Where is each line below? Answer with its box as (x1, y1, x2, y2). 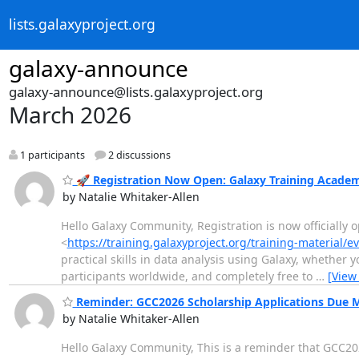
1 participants (17, 148, 85, 163)
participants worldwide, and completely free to (60, 268, 316, 284)
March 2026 (8, 99, 131, 130)
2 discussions (105, 148, 171, 163)
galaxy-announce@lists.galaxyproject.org (8, 83, 263, 101)
